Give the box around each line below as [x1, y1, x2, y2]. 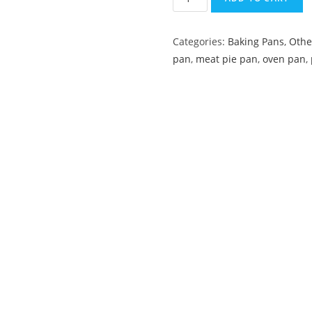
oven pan [263, 52, 306, 65]
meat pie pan [196, 52, 258, 65]
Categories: [173, 35, 228, 48]
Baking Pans [228, 35, 284, 48]
